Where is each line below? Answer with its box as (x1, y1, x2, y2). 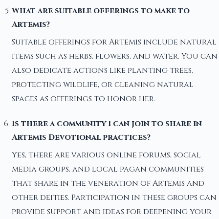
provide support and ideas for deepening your (12, 206, 212, 218)
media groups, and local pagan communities (12, 164, 204, 175)
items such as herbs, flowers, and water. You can (12, 51, 218, 62)
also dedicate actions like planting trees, (12, 65, 193, 76)
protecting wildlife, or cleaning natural (12, 79, 194, 90)
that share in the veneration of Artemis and (12, 178, 204, 189)
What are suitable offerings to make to (12, 5, 190, 17)
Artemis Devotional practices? (12, 132, 151, 143)
